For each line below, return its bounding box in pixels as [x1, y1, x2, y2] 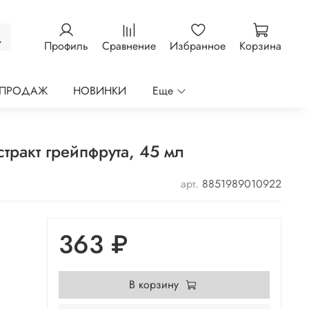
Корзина [239, 38, 281, 54]
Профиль [44, 38, 88, 54]
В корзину [128, 276, 179, 292]
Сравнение [102, 38, 156, 54]
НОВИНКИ [73, 83, 127, 99]
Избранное [170, 38, 226, 54]
